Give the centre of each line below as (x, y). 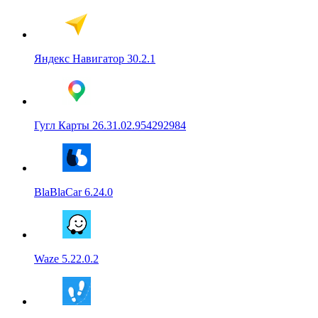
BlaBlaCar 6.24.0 (73, 192)
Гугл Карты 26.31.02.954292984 (110, 125)
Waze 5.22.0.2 (66, 258)
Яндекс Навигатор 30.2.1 (95, 58)
